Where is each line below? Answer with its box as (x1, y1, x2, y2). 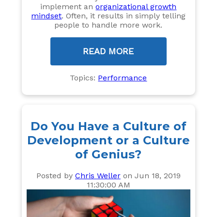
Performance (98, 73, 147, 82)
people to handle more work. (54, 20, 163, 30)
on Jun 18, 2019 (120, 170, 181, 180)
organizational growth (95, 1, 177, 11)
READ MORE (83, 46, 134, 56)
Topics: (70, 73, 98, 82)
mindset (31, 11, 62, 20)
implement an (40, 1, 96, 11)
